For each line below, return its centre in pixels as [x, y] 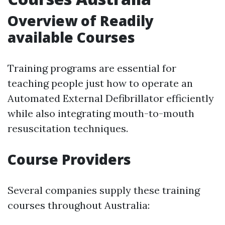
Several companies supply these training [104, 190]
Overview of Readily [81, 21]
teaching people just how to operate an [100, 83]
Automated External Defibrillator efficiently [111, 98]
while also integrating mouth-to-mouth [101, 113]
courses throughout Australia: [79, 205]
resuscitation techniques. [68, 128]
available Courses [71, 37]
